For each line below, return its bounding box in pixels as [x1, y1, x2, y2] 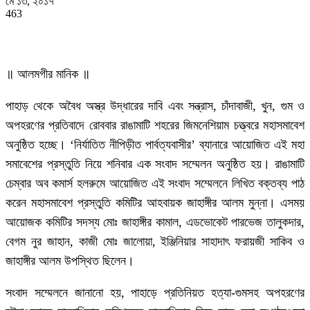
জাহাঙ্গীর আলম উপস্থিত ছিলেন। [6, 254, 134, 268]
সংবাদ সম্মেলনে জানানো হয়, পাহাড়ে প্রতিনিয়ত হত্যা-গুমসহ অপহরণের [6, 286, 304, 300]
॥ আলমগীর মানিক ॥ [6, 67, 90, 82]
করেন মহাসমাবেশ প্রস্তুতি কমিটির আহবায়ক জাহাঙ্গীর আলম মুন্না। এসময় [6, 196, 304, 210]
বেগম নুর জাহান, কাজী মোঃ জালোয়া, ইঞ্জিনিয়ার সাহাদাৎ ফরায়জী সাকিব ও [6, 235, 304, 249]
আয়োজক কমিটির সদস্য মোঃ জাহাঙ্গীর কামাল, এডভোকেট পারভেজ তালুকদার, [6, 215, 304, 230]
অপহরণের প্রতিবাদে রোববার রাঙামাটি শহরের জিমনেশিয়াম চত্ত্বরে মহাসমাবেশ [6, 118, 304, 133]
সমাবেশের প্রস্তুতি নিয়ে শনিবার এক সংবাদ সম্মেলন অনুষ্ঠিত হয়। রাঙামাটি [6, 157, 304, 172]
